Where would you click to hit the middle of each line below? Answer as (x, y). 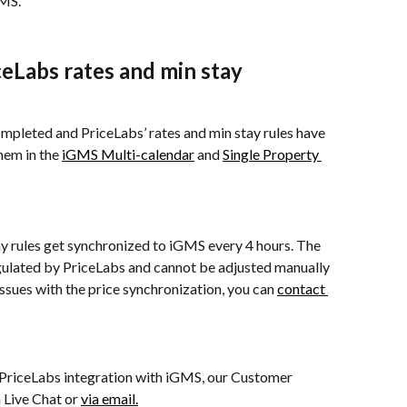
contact (303, 289)
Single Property (272, 154)
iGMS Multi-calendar (128, 154)
